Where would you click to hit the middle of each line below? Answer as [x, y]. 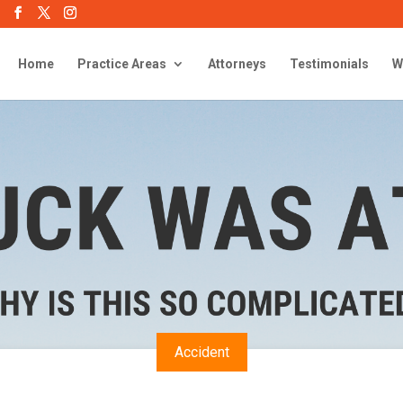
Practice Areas [122, 64]
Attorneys [237, 64]
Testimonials [329, 64]
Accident [201, 352]
